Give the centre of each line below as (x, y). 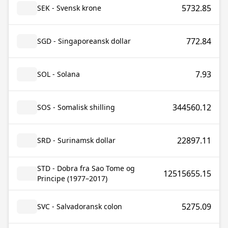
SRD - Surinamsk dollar (76, 140)
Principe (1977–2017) (72, 178)
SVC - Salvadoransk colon (80, 206)
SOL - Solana (59, 74)
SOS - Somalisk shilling (76, 107)
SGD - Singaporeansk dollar (84, 41)
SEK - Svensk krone (69, 8)
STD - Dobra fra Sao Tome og (86, 168)
